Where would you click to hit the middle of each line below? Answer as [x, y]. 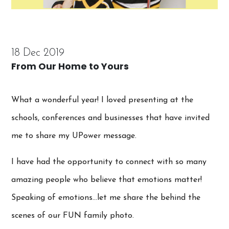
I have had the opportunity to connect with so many [109, 162]
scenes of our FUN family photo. [73, 216]
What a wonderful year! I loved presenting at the [102, 100]
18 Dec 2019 [38, 53]
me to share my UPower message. [74, 136]
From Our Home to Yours [70, 66]
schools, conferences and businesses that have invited [111, 118]
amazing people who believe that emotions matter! [107, 180]
